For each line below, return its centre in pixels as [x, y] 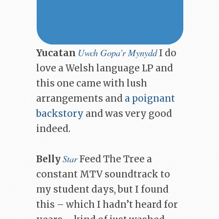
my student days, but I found [102, 189]
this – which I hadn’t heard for [107, 204]
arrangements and [80, 98]
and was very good [128, 113]
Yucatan [56, 53]
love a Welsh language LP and [105, 68]
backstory [60, 113]
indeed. [53, 129]
